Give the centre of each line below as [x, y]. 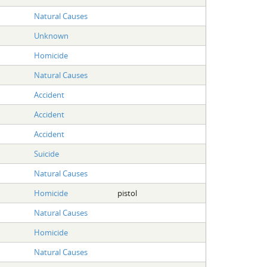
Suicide [46, 153]
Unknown [51, 35]
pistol [127, 193]
